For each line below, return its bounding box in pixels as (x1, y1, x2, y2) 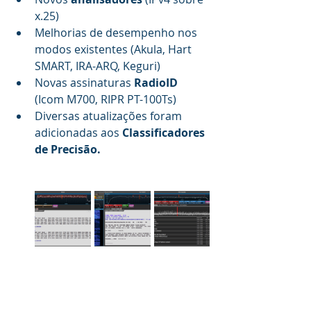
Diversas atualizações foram (35, 108, 185, 124)
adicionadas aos (35, 125, 122, 140)
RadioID (134, 75, 178, 90)
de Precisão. (35, 142, 101, 157)
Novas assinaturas (35, 75, 134, 90)
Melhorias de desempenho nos (35, 25, 200, 40)
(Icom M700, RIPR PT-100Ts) (35, 92, 176, 107)
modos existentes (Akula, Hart (35, 42, 194, 57)
